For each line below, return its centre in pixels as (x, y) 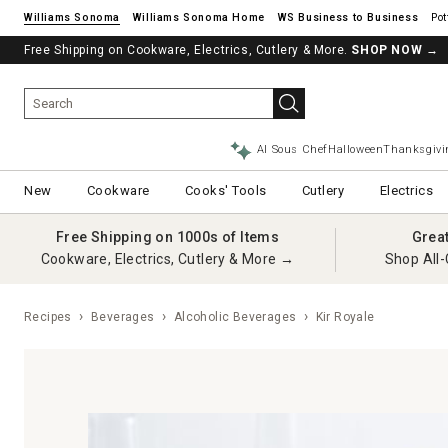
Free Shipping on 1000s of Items (167, 237)
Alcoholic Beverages (235, 317)
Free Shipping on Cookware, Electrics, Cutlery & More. (188, 50)
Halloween (356, 149)
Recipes (48, 317)
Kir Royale (343, 317)
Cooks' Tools (225, 190)
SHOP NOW (387, 50)
